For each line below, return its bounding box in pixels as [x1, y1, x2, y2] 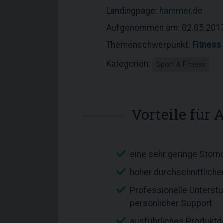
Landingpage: [106, 6, 159, 16]
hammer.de [159, 6, 203, 16]
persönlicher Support [130, 198, 212, 208]
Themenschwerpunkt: [106, 40, 192, 50]
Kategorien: [106, 59, 152, 69]
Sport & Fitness [156, 60, 205, 69]
